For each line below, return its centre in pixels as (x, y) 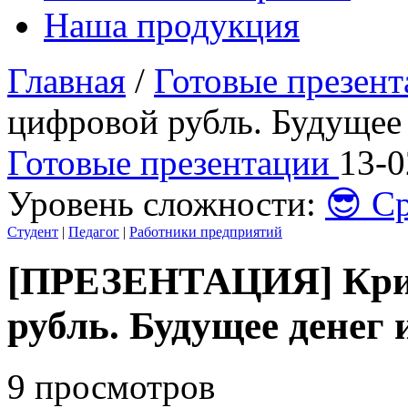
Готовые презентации (173, 163)
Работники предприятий (206, 232)
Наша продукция (172, 25)
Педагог (94, 232)
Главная (66, 81)
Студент (33, 232)
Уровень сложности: (162, 204)
